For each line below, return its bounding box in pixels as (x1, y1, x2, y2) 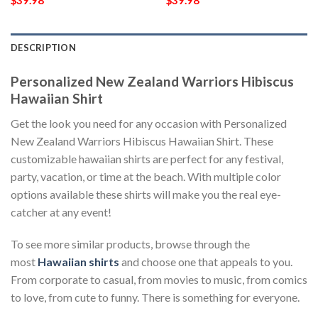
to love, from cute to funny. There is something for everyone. (11, 290, 300, 305)
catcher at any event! (11, 204, 111, 219)
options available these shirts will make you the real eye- (11, 187, 281, 201)
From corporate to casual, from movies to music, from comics (11, 273, 307, 287)
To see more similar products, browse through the (11, 237, 250, 251)
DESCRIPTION (11, 41, 76, 53)
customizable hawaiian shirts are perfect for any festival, (11, 151, 283, 165)
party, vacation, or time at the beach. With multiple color (11, 169, 281, 183)
